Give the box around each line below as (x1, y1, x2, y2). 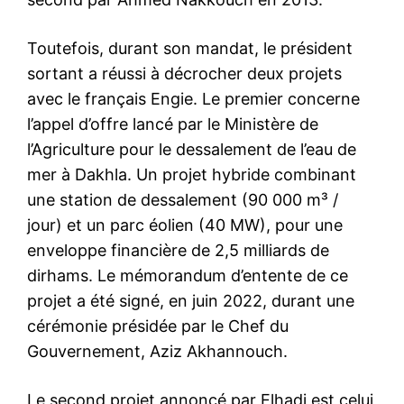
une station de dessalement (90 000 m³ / (27, 189, 338, 209)
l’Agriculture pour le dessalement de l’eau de (27, 139, 356, 159)
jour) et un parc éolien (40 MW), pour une (27, 215, 343, 234)
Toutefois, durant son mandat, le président (27, 38, 353, 58)
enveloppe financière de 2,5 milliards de (27, 240, 329, 260)
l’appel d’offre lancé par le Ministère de (27, 114, 318, 133)
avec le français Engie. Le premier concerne (27, 88, 360, 108)
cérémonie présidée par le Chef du (27, 316, 289, 335)
